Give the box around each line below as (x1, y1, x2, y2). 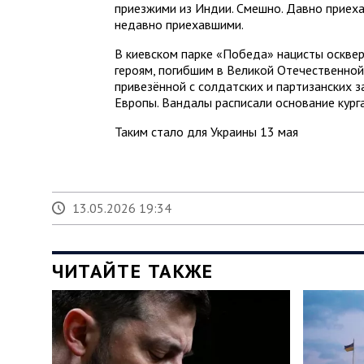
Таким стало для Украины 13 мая (115, 123, 299, 140)
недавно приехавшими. (115, 15, 245, 32)
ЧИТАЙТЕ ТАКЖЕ (52, 258, 214, 284)
